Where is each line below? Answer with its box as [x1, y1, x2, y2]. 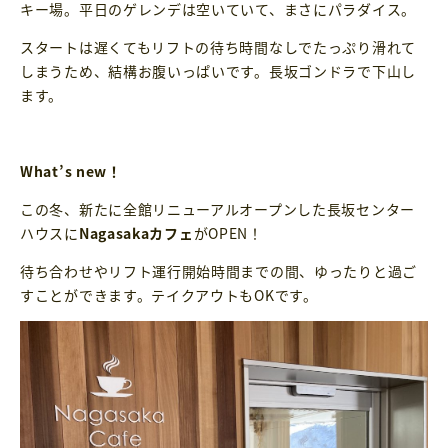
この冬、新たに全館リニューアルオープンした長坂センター [20, 198, 415, 219]
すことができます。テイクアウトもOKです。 [20, 284, 318, 305]
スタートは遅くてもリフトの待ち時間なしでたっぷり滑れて [20, 36, 416, 57]
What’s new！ [20, 160, 122, 181]
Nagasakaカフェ [78, 222, 194, 243]
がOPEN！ [193, 222, 263, 243]
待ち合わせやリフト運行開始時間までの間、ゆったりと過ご [20, 260, 417, 281]
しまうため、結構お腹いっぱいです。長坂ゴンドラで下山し [20, 60, 416, 81]
